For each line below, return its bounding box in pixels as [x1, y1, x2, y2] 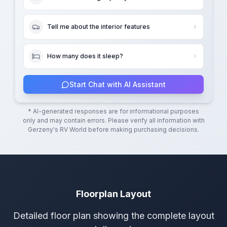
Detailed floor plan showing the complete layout [13, 210, 214, 221]
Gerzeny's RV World [28, 126, 87, 133]
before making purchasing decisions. [87, 126, 199, 133]
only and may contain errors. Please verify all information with [22, 117, 205, 124]
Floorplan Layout [76, 188, 151, 199]
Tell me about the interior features [47, 23, 150, 30]
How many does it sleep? [47, 52, 123, 60]
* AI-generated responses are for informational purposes [28, 107, 199, 115]
